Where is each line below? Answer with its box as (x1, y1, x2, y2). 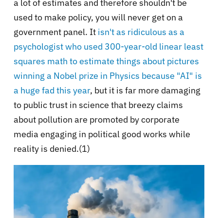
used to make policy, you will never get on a (14, 12, 183, 23)
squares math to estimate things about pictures (14, 55, 199, 67)
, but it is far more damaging (90, 85, 200, 96)
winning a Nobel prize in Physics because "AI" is (14, 70, 202, 82)
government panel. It (14, 26, 98, 38)
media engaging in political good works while (14, 128, 190, 140)
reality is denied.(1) (14, 143, 90, 155)
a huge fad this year (14, 85, 90, 96)
